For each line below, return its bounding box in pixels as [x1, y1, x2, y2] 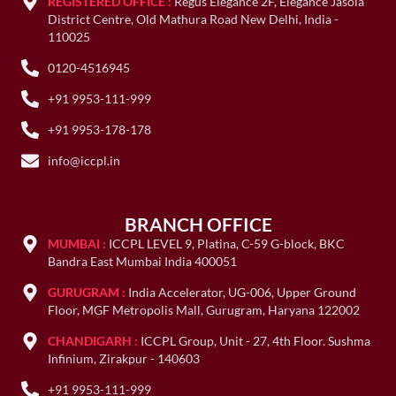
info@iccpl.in [48, 152, 121, 168]
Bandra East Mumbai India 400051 [48, 253, 238, 269]
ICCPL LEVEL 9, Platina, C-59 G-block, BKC [109, 235, 346, 251]
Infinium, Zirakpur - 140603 [48, 350, 201, 366]
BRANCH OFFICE [124, 212, 272, 235]
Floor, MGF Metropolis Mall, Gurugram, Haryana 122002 [48, 301, 361, 317]
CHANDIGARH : [48, 332, 141, 348]
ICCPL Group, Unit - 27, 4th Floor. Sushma [141, 332, 371, 348]
